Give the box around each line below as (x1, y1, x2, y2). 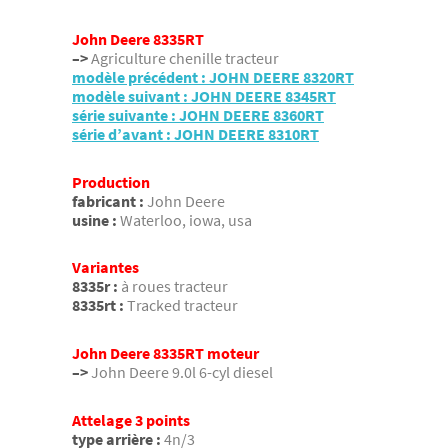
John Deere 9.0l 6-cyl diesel (91, 361, 273, 382)
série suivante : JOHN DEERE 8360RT (72, 105, 324, 126)
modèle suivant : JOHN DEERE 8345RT (72, 86, 336, 107)
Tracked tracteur (127, 295, 238, 316)
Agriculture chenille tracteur (91, 48, 279, 69)
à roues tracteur (121, 276, 228, 297)
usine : (72, 209, 117, 230)
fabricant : (72, 190, 144, 211)
